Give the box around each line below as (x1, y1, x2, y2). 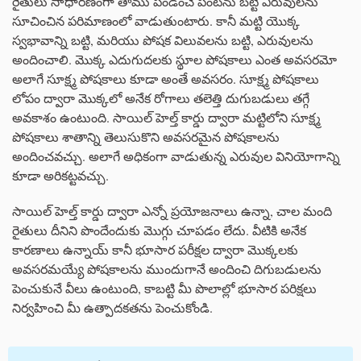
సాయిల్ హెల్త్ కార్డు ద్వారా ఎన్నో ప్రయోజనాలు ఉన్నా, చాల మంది (12, 201, 332, 219)
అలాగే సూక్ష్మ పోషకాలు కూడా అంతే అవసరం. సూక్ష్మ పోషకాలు (12, 69, 319, 87)
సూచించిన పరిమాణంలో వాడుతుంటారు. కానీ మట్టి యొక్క (12, 11, 300, 29)
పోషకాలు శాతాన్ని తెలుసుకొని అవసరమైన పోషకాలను (12, 127, 280, 145)
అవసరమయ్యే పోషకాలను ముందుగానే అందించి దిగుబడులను (12, 259, 322, 277)
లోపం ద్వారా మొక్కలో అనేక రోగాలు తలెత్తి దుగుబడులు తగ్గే (12, 89, 309, 106)
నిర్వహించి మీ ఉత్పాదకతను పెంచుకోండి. (12, 298, 213, 316)
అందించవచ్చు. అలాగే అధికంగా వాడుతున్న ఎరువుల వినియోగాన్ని (12, 147, 340, 164)
